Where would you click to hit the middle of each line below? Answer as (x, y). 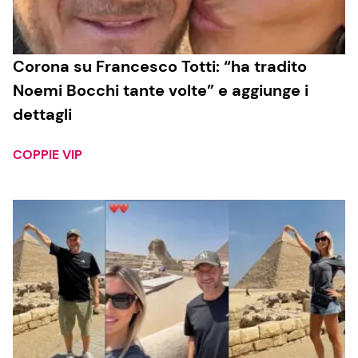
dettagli (42, 115)
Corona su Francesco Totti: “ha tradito (160, 67)
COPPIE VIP (48, 155)
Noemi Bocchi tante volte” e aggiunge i (161, 91)
